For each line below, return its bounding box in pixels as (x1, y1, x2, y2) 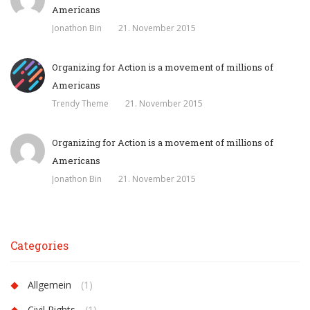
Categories (10, 238, 69, 253)
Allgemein (28, 278, 71, 292)
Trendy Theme (52, 98, 109, 110)
